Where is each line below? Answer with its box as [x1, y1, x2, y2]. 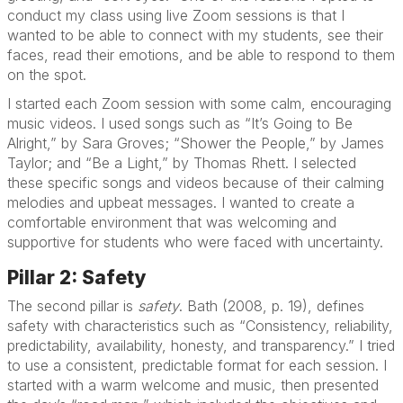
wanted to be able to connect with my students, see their [7, 26, 383, 44]
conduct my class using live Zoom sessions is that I [7, 6, 345, 24]
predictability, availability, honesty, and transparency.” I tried [7, 336, 395, 354]
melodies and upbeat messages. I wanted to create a [7, 193, 354, 211]
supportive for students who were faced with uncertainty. [7, 233, 383, 251]
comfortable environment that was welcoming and [7, 213, 336, 231]
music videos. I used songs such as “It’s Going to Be [7, 114, 353, 132]
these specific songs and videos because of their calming [7, 174, 384, 192]
